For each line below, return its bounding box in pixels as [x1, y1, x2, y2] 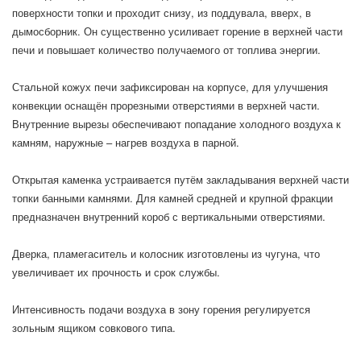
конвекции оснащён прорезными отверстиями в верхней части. [12, 98, 320, 113]
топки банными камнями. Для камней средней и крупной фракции [12, 190, 333, 205]
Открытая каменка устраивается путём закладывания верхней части [12, 172, 349, 187]
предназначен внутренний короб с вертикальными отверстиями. [12, 209, 326, 224]
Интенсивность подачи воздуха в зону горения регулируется [12, 301, 310, 317]
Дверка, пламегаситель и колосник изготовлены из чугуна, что [12, 246, 320, 261]
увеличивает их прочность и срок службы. [12, 264, 220, 280]
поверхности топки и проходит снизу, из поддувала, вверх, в [12, 5, 311, 20]
